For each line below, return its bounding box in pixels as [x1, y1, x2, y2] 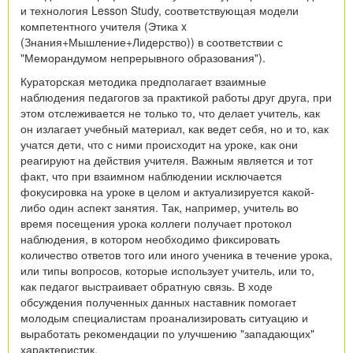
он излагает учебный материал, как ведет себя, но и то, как [20, 120, 329, 136]
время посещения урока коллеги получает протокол [20, 214, 292, 231]
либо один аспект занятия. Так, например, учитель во [20, 199, 299, 215]
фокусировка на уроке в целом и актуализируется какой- [20, 183, 314, 199]
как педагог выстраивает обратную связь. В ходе [20, 277, 273, 294]
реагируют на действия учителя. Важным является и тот [20, 151, 313, 168]
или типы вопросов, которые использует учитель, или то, [20, 262, 314, 278]
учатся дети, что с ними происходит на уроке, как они [20, 136, 298, 152]
